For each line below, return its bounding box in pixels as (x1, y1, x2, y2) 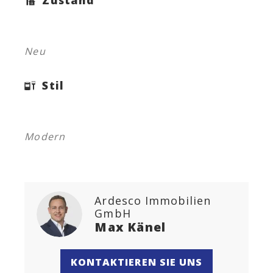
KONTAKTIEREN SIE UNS (70, 255, 203, 269)
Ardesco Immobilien (94, 193, 211, 208)
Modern (24, 129, 65, 143)
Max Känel (94, 218, 166, 235)
